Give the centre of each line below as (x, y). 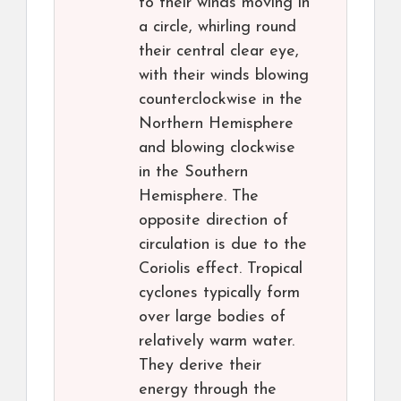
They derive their (200, 366)
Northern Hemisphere (216, 124)
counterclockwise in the (221, 100)
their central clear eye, (219, 52)
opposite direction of (213, 221)
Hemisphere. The (199, 197)
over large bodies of (212, 318)
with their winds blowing (224, 76)
